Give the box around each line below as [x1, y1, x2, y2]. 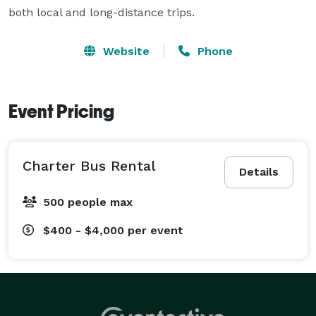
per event [128, 223, 183, 237]
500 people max [43, 195, 133, 209]
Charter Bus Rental [23, 157, 156, 174]
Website [99, 44, 150, 58]
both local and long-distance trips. [8, 5, 195, 19]
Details [239, 164, 279, 178]
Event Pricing [8, 100, 114, 122]
